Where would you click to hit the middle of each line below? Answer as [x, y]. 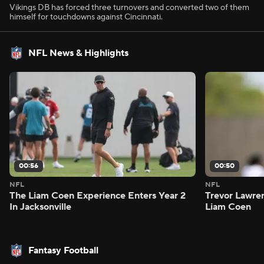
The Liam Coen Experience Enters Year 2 [98, 195]
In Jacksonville [40, 207]
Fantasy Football [63, 250]
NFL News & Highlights [78, 53]
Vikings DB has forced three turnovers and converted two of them [129, 8]
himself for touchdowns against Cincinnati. [86, 17]
